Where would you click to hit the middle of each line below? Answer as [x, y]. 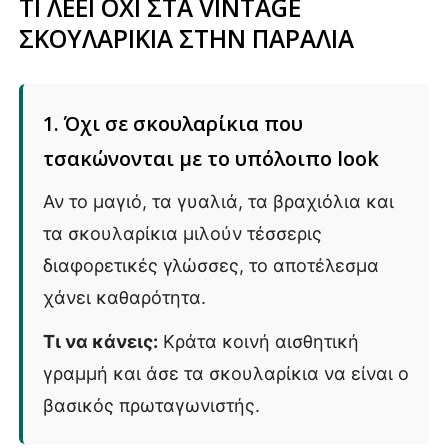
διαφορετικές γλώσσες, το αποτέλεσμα [211, 265]
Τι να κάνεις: [100, 341]
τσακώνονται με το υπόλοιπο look [211, 158]
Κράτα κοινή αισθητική [258, 341]
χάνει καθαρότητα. [124, 297]
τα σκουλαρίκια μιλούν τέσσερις [182, 233]
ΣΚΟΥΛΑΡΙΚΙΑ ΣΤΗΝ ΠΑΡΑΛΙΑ [186, 38]
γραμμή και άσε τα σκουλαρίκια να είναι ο [226, 373]
